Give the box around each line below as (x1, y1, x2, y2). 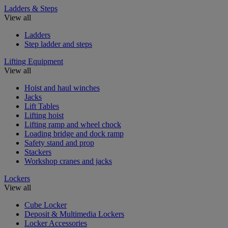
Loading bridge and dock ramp (24, 129, 124, 138)
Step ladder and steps (24, 39, 92, 48)
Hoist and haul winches (24, 83, 100, 92)
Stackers (24, 147, 51, 156)
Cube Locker (24, 200, 67, 209)
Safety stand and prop (24, 138, 94, 147)
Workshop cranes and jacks (24, 156, 112, 165)
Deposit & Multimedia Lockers (24, 209, 124, 218)
